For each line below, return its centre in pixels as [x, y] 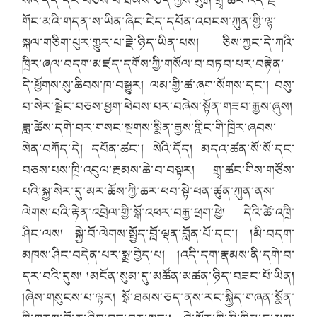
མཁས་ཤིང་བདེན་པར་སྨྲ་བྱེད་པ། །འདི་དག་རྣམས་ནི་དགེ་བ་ [158, 254]
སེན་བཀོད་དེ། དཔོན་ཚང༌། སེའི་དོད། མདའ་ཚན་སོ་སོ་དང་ [158, 148]
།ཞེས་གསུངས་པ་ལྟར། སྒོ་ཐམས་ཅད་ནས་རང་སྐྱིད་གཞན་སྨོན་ [158, 297]
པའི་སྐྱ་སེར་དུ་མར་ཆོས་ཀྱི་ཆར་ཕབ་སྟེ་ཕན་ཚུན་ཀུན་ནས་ [149, 191]
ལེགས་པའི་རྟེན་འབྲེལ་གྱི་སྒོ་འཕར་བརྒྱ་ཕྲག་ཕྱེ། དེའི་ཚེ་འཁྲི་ [158, 212]
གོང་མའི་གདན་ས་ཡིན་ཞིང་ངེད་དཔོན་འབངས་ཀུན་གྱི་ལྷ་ [149, 21]
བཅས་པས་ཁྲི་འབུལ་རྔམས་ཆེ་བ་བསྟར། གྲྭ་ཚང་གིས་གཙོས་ [158, 169]
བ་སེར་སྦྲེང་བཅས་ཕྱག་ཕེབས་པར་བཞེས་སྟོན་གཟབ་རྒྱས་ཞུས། [157, 106]
